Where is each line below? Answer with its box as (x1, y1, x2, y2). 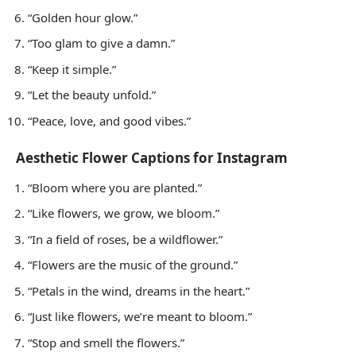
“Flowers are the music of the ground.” (28, 257, 238, 273)
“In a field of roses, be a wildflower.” (28, 230, 222, 247)
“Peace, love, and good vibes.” (28, 112, 191, 129)
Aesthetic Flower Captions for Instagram (16, 149, 288, 168)
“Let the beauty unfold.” (28, 87, 156, 103)
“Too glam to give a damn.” (28, 35, 175, 52)
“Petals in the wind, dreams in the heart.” (28, 282, 250, 299)
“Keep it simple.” (28, 60, 116, 77)
